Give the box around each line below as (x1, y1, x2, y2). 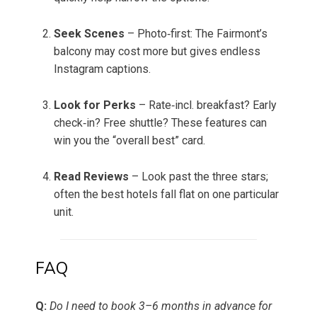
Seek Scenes (54, 27, 125, 41)
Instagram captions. (54, 62, 151, 76)
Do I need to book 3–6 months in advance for (50, 299, 272, 313)
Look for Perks (54, 98, 136, 113)
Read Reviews (54, 170, 129, 184)
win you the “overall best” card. (54, 134, 205, 148)
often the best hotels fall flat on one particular (54, 188, 279, 202)
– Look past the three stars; (129, 170, 268, 184)
